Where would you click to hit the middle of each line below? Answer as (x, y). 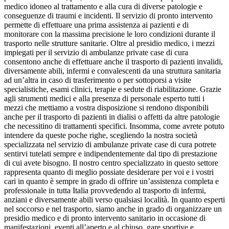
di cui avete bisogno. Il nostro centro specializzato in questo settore (111, 163)
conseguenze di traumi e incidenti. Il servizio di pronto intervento (108, 16)
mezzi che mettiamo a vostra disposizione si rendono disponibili (106, 108)
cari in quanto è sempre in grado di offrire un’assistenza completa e (111, 181)
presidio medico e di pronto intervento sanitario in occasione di (105, 218)
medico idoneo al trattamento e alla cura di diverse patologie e (103, 7)
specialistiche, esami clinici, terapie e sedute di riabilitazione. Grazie (113, 89)
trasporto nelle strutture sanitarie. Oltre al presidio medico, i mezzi (109, 43)
